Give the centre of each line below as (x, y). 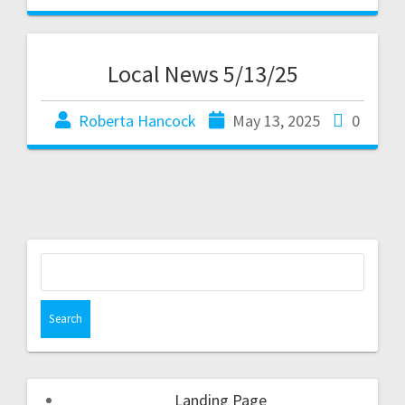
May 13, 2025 (276, 120)
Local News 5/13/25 (202, 73)
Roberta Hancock (137, 120)
